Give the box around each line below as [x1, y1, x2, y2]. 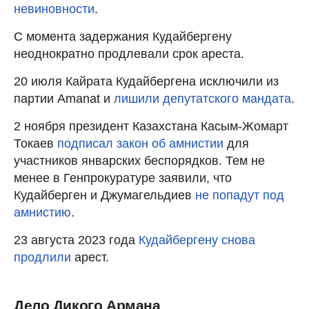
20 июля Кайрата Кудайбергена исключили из [14, 74, 279, 88]
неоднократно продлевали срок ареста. [14, 46, 244, 61]
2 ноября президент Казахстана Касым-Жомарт [14, 119, 288, 133]
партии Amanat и [14, 91, 114, 106]
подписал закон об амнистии [57, 136, 223, 150]
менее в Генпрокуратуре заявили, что [14, 170, 232, 185]
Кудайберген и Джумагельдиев [14, 188, 195, 202]
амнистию [14, 205, 71, 219]
